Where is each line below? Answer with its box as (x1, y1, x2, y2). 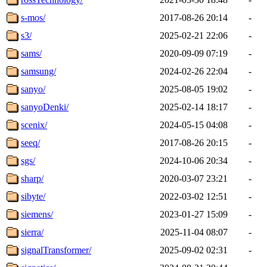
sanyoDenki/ (21, 101, 69, 112)
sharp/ (21, 173, 44, 184)
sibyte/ (21, 191, 45, 201)
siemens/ (21, 209, 53, 219)
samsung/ (21, 66, 56, 76)
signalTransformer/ (21, 244, 91, 255)
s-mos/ (21, 12, 45, 23)
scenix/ (21, 119, 47, 130)
